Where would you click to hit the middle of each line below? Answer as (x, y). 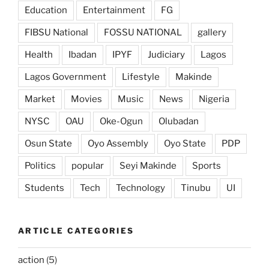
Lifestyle (141, 77)
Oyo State (185, 143)
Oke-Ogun (121, 121)
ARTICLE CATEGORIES (76, 230)
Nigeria (214, 99)
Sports (207, 165)
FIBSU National (56, 32)
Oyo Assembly (118, 143)
